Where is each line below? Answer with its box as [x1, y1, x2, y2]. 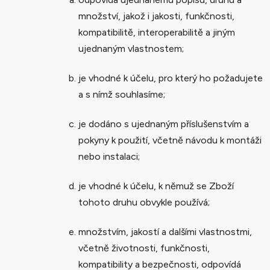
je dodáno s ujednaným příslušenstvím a [78, 118, 249, 130]
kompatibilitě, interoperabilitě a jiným [78, 26, 235, 38]
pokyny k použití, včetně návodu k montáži [78, 134, 262, 146]
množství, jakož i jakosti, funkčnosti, [78, 10, 234, 22]
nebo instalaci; [78, 150, 140, 162]
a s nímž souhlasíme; [78, 88, 165, 100]
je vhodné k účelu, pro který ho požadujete [78, 72, 263, 84]
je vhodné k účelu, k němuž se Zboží [78, 180, 234, 192]
